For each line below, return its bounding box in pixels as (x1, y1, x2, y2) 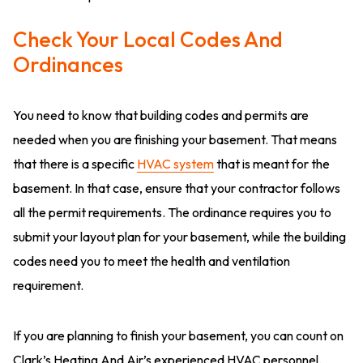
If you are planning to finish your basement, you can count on (13, 327, 344, 344)
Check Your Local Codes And (13, 26, 283, 53)
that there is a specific (13, 156, 137, 173)
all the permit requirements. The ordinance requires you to (13, 204, 331, 221)
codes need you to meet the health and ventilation (13, 253, 290, 270)
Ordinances (13, 51, 123, 79)
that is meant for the (214, 156, 330, 173)
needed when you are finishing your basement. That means (13, 131, 337, 148)
